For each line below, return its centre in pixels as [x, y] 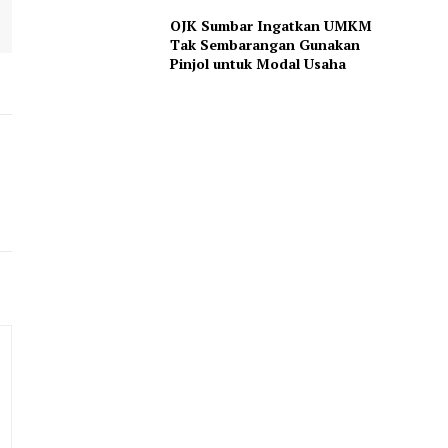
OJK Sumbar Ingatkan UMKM [270, 25]
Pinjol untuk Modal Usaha [257, 63]
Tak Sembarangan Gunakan [264, 44]
